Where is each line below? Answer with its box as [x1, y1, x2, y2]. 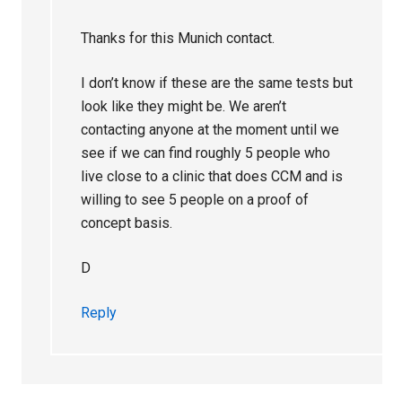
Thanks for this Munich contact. [81, 29, 275, 47]
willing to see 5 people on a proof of [81, 190, 310, 208]
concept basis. [81, 214, 173, 232]
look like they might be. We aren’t [81, 97, 287, 115]
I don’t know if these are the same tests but [81, 74, 354, 92]
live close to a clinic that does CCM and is [81, 167, 344, 185]
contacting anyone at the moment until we [81, 120, 340, 138]
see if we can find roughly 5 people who [81, 144, 331, 162]
